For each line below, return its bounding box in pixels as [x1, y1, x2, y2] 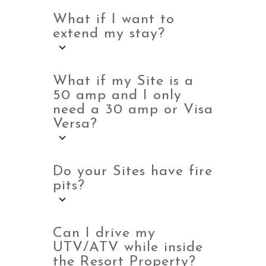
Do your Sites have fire [53, 164, 213, 179]
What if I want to [53, 12, 175, 27]
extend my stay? [53, 27, 165, 41]
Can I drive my [53, 226, 156, 240]
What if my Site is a [53, 74, 194, 88]
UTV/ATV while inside [53, 240, 203, 255]
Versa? [53, 117, 97, 131]
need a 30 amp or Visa [53, 103, 213, 117]
